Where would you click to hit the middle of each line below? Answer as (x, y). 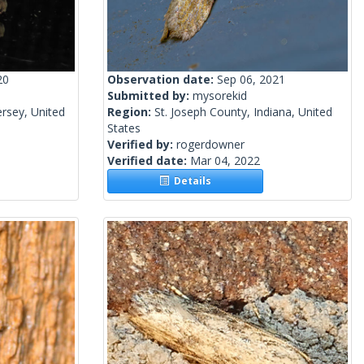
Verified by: (142, 145)
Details (191, 181)
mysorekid (220, 96)
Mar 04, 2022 (225, 161)
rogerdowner (210, 145)
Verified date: (149, 161)
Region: (131, 112)
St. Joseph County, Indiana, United (243, 112)
